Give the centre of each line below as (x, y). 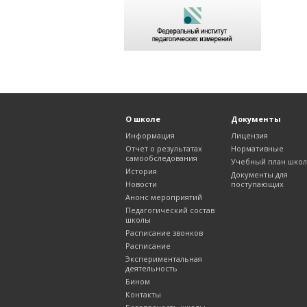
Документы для (259, 175)
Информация (150, 136)
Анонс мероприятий (164, 197)
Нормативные (257, 149)
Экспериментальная (164, 259)
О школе (143, 119)
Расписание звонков (164, 233)
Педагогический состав (170, 210)
